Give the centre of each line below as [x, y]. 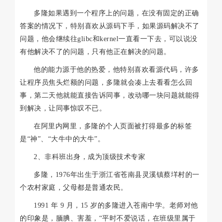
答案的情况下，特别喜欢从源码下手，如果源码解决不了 [110, 26]
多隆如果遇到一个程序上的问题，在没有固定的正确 [116, 13]
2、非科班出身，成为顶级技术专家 [89, 157]
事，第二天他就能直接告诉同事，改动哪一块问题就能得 [110, 95]
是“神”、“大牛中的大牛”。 [62, 139]
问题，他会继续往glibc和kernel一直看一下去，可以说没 [109, 39]
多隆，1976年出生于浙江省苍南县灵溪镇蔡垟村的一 [117, 174]
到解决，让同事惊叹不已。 [63, 108]
